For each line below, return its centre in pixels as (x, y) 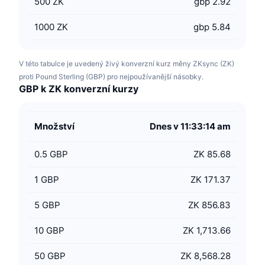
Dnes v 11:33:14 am (190, 126)
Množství (54, 126)
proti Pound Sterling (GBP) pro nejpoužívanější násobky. (111, 77)
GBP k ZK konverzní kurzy (79, 89)
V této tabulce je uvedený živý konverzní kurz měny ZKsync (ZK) (127, 64)
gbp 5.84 (212, 27)
